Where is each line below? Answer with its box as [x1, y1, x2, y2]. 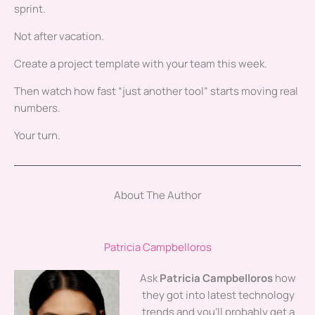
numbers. [14, 101, 60, 116]
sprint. [14, 1, 46, 17]
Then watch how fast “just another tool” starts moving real [14, 84, 298, 99]
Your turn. [14, 128, 60, 143]
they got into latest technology [141, 288, 295, 303]
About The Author [114, 188, 201, 203]
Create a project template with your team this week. [14, 56, 267, 72]
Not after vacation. [14, 29, 104, 44]
